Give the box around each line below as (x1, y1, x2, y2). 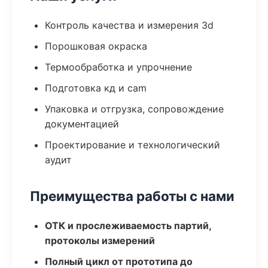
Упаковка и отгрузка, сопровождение (45, 103, 224, 115)
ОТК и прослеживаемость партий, (45, 220, 211, 232)
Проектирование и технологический (45, 139, 220, 151)
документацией (45, 118, 119, 130)
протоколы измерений (45, 234, 155, 246)
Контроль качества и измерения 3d (45, 19, 214, 31)
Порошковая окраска (45, 40, 147, 52)
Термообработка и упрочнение (45, 61, 192, 73)
